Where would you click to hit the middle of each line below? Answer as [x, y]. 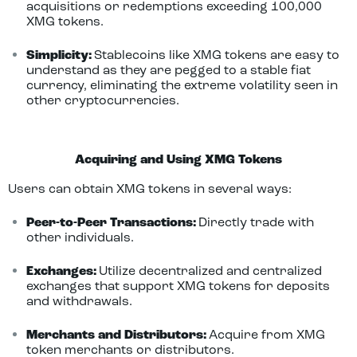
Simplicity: [60, 56]
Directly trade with [256, 223]
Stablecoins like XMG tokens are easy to [216, 56]
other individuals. [80, 238]
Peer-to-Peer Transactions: [112, 223]
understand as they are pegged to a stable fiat [168, 71]
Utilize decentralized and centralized [210, 272]
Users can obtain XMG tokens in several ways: [150, 190]
